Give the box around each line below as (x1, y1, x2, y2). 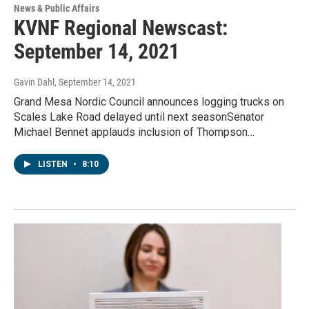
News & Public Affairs (14, 2, 99, 14)
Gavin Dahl (14, 76, 54, 88)
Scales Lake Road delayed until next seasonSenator (14, 110, 264, 123)
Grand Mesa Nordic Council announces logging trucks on (14, 94, 284, 108)
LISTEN (38, 159, 70, 169)
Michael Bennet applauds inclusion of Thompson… (14, 125, 255, 139)
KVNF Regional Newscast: (14, 15, 228, 40)
